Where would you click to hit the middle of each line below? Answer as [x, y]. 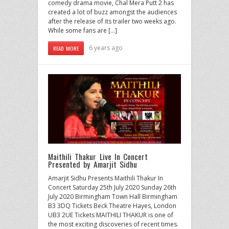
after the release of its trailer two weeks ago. [112, 21]
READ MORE [66, 48]
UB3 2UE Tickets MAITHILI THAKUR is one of [111, 215]
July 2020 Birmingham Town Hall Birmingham [113, 196]
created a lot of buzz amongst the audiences [112, 12]
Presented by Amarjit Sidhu [93, 164]
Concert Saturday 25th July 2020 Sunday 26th [112, 187]
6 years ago [106, 48]
